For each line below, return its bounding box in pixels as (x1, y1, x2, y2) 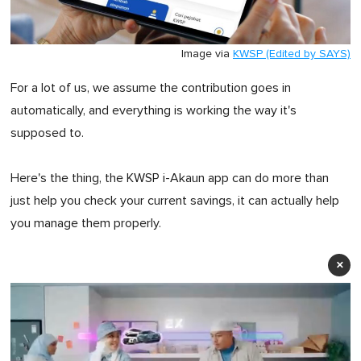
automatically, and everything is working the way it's (10, 103, 297, 117)
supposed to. (10, 126, 84, 139)
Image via (181, 48, 233, 60)
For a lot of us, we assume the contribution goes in (10, 81, 291, 94)
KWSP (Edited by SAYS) (233, 48, 351, 60)
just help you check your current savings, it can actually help (10, 193, 339, 207)
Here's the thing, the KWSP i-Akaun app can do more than (10, 171, 329, 185)
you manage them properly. (10, 216, 161, 230)
